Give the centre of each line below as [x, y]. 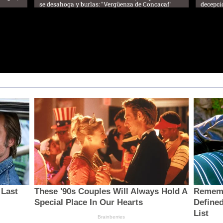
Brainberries [111, 217]
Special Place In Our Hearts [88, 202]
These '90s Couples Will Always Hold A [111, 191]
